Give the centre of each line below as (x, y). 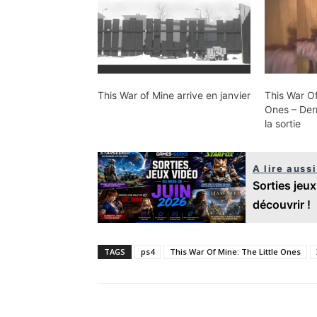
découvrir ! (281, 205)
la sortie (283, 124)
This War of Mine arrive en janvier (174, 96)
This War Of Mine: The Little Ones (235, 252)
